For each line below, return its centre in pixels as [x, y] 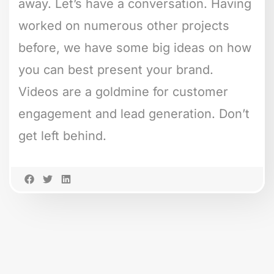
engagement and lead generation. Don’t [134, 114]
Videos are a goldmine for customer [123, 92]
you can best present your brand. [116, 70]
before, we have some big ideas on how [135, 48]
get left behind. [62, 136]
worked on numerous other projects [124, 26]
